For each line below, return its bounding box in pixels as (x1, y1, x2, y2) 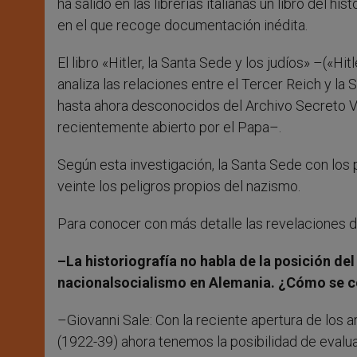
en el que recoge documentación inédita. (57, 17, 308, 34)
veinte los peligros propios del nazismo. (57, 178, 300, 195)
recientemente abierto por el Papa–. (57, 119, 281, 136)
